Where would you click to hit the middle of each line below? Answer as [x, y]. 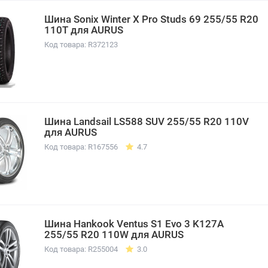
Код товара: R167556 [81, 147]
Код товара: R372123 [81, 44]
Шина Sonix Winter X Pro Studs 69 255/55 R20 [151, 19]
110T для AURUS [84, 30]
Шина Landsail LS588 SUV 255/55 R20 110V [147, 121]
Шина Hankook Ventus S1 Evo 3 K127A [134, 223]
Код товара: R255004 [81, 249]
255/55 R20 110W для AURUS [114, 234]
